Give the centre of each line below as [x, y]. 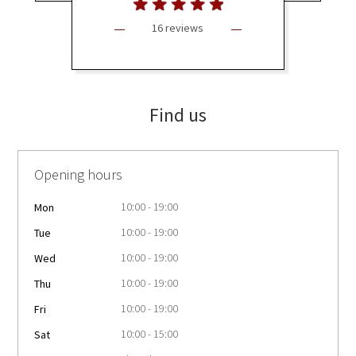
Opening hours [79, 174]
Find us [178, 114]
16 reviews [178, 28]
